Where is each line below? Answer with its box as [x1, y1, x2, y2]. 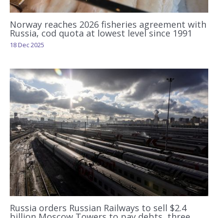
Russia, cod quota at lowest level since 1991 [10, 27, 192, 39]
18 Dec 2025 [10, 40, 44, 50]
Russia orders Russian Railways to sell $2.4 [10, 201, 186, 214]
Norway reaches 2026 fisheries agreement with [10, 18, 206, 31]
